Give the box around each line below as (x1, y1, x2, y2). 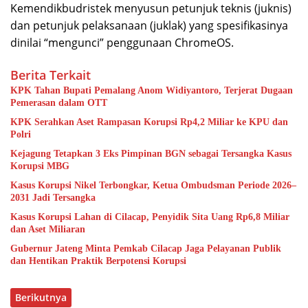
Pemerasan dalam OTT (10, 98, 107, 109)
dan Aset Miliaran (10, 224, 85, 235)
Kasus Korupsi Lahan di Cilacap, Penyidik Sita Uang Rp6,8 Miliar (10, 212, 289, 223)
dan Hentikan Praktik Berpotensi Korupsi (10, 256, 186, 267)
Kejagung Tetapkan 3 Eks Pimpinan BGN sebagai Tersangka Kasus (10, 148, 291, 159)
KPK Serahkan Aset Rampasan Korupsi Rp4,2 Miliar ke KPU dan (10, 117, 288, 128)
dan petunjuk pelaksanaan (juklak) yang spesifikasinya (10, 18, 288, 34)
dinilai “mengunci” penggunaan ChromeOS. (10, 35, 234, 51)
